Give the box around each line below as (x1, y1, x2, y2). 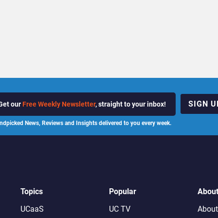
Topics (20, 187, 43, 197)
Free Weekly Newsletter (22, 100, 95, 109)
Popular (109, 187, 136, 197)
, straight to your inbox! (95, 100, 166, 109)
